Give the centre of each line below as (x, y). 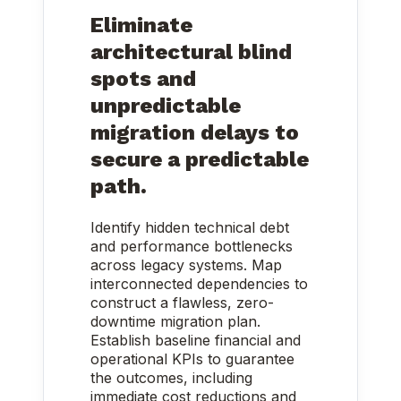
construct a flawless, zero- (182, 302)
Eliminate (141, 25)
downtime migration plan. (175, 321)
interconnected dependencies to (199, 283)
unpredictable (165, 105)
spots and (143, 78)
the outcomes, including (171, 377)
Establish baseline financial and (195, 340)
